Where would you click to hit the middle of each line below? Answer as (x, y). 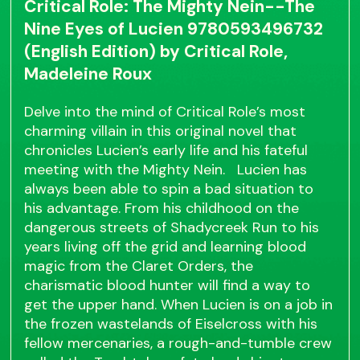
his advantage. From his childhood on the (162, 209)
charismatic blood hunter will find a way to (168, 286)
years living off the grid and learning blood (166, 247)
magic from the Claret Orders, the (139, 266)
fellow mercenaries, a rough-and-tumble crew (178, 344)
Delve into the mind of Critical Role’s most (165, 112)
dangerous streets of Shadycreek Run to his (172, 228)
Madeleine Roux (88, 74)
